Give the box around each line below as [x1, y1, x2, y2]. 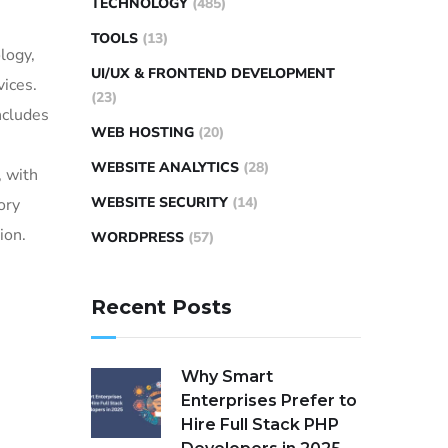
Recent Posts [91, 295, 232, 319]
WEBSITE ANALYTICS [91, 158, 239, 177]
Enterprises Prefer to [181, 391, 357, 410]
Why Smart [181, 367, 273, 386]
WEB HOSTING [91, 123, 194, 142]
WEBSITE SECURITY [91, 193, 228, 212]
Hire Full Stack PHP [181, 415, 339, 434]
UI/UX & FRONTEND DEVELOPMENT [91, 64, 335, 83]
